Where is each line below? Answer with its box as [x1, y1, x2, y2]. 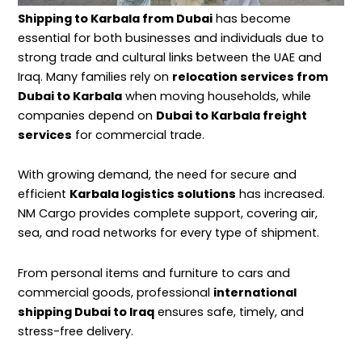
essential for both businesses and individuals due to [18, 29, 324, 46]
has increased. [236, 186, 325, 203]
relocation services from [172, 68, 328, 85]
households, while [204, 87, 311, 104]
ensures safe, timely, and [154, 303, 304, 320]
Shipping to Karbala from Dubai [18, 10, 213, 27]
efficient [18, 186, 69, 203]
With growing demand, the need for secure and [18, 166, 297, 183]
